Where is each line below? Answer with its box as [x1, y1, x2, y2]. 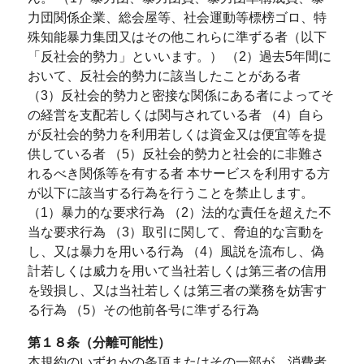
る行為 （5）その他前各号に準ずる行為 [27, 303, 259, 317]
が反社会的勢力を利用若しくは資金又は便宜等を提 [27, 128, 327, 141]
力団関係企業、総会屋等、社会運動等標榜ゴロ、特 [27, 11, 327, 24]
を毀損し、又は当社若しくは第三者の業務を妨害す [27, 284, 327, 297]
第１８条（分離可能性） [27, 336, 171, 349]
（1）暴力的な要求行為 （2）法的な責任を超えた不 [27, 206, 331, 219]
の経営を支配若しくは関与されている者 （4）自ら [27, 108, 324, 122]
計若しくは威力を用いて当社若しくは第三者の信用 [27, 264, 327, 278]
